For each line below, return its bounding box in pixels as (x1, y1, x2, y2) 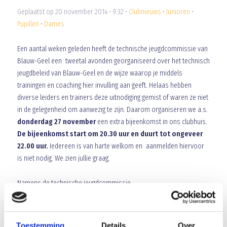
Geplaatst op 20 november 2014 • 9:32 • (17, 8, 129, 16)
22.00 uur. (17, 142, 50, 150)
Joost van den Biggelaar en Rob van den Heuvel (17, 204, 169, 212)
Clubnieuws (128, 8, 161, 16)
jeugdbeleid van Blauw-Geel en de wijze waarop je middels (17, 69, 182, 78)
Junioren (166, 8, 190, 16)
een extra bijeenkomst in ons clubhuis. (97, 118, 207, 126)
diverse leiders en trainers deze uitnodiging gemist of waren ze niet (17, 93, 208, 102)
